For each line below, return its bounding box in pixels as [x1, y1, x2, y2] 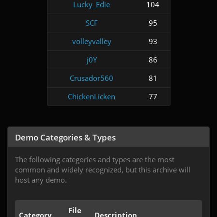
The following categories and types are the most [15, 154, 174, 164]
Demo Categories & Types [15, 131, 116, 143]
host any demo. [15, 174, 67, 185]
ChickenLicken [68, 91, 115, 101]
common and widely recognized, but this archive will [15, 164, 190, 174]
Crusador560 [70, 73, 113, 83]
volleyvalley [72, 36, 111, 46]
